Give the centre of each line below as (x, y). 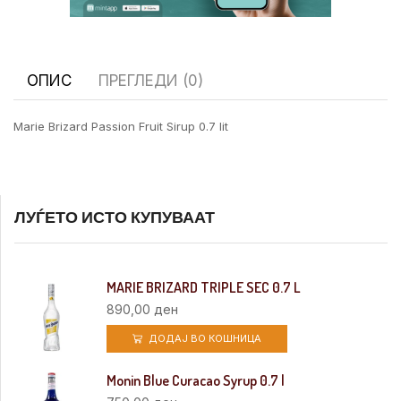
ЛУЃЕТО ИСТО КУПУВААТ (115, 217)
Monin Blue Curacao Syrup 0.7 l (196, 380)
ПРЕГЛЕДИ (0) (151, 80)
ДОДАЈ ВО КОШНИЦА (205, 339)
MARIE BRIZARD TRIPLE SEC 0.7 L (204, 288)
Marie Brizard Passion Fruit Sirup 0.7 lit (121, 126)
